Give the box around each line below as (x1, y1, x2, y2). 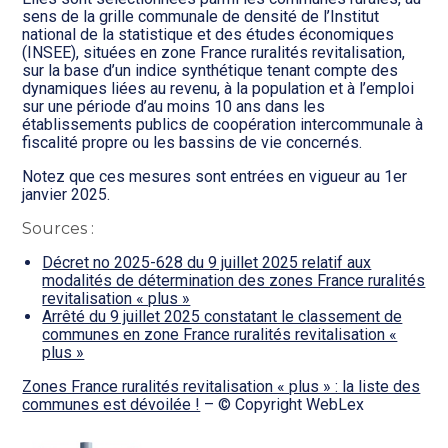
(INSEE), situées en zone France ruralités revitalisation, (22, 42, 406, 62)
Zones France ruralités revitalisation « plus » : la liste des (22, 376, 421, 396)
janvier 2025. (22, 184, 111, 204)
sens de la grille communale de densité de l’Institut (22, 6, 380, 26)
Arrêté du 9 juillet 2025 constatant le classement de (42, 306, 403, 326)
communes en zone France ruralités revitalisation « (42, 324, 398, 344)
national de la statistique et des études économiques (22, 24, 395, 44)
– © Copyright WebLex (200, 394, 365, 414)
